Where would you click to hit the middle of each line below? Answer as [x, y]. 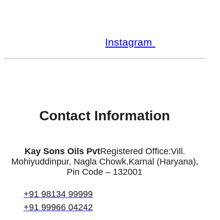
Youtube [83, 42]
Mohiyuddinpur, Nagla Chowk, [70, 162]
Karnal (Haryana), [163, 162]
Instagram [129, 42]
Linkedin [175, 42]
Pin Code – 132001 [105, 172]
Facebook [38, 42]
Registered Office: [135, 151]
